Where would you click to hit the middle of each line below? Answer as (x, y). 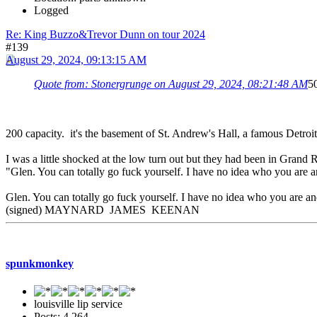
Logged (51, 11)
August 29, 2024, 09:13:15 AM (76, 60)
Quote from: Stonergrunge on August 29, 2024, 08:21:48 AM (171, 84)
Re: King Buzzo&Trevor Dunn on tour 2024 (105, 35)
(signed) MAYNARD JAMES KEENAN (103, 210)
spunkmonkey (40, 263)
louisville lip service (78, 304)
